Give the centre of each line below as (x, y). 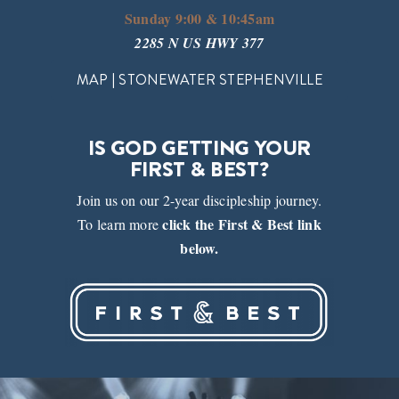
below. (199, 248)
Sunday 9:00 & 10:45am (199, 18)
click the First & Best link (242, 224)
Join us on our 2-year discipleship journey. (199, 200)
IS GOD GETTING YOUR (199, 147)
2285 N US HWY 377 (199, 42)
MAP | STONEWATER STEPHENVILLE (199, 79)
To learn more (120, 224)
